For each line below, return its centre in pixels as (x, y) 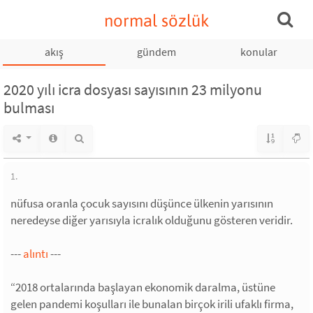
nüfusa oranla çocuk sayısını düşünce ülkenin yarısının (142, 203)
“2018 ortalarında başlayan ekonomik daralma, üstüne (143, 287)
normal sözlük (156, 21)
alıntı (36, 254)
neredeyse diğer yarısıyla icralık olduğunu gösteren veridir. (152, 220)
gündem (156, 52)
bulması (29, 108)
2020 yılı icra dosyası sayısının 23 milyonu (133, 89)
